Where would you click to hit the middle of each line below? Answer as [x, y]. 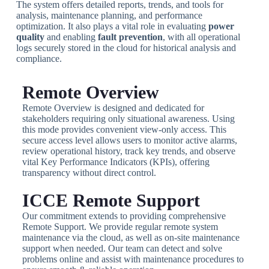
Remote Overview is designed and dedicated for [113, 107]
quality [30, 37]
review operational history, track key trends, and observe [128, 151]
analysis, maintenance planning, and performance [109, 15]
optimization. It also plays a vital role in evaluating [112, 26]
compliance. [39, 58]
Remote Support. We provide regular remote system [120, 226]
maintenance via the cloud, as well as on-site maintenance [131, 237]
